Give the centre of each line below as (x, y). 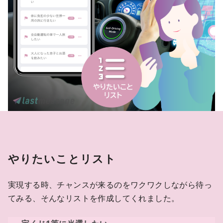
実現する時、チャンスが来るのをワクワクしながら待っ (110, 185)
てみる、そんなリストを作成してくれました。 (94, 198)
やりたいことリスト (62, 159)
